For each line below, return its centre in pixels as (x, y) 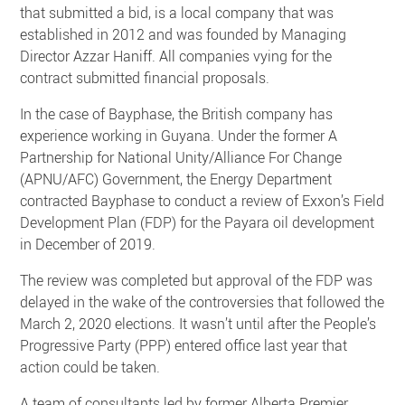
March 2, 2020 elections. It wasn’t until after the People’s (198, 323)
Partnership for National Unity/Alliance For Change (181, 157)
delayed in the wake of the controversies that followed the (202, 301)
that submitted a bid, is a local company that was (177, 12)
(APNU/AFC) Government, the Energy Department (176, 179)
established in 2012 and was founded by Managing (184, 34)
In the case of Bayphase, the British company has (177, 113)
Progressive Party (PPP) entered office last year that (184, 345)
